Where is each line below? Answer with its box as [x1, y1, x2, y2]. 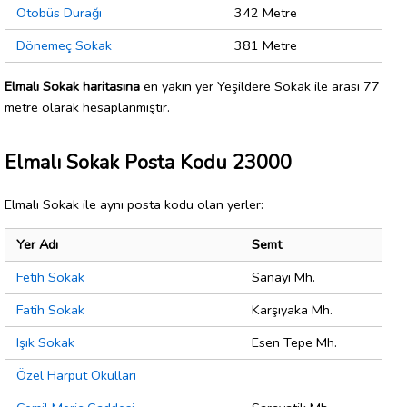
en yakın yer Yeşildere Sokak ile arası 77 [140, 76, 380, 95]
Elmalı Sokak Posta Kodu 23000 [5, 148, 292, 176]
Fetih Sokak [16, 268, 84, 287]
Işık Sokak [16, 333, 74, 352]
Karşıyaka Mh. [252, 301, 333, 320]
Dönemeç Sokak [16, 36, 112, 55]
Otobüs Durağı [16, 4, 102, 23]
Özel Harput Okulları [16, 366, 136, 385]
